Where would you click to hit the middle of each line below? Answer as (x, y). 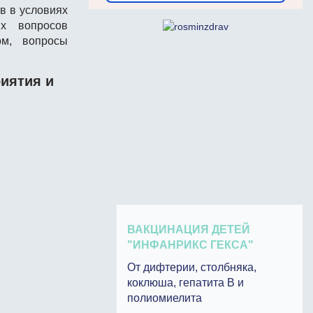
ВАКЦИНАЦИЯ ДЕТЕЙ (189, 230)
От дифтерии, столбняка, (192, 267)
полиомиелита (165, 298)
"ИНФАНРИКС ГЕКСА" (190, 245)
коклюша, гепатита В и (185, 283)
